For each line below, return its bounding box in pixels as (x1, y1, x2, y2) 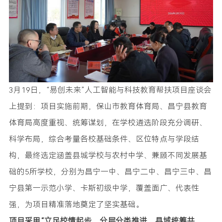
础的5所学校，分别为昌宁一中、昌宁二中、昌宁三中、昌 (9, 167, 212, 176)
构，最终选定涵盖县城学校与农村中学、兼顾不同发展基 (9, 151, 207, 160)
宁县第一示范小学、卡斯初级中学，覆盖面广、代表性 (9, 183, 199, 193)
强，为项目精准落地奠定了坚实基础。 (9, 200, 144, 209)
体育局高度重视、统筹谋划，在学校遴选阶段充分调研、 (9, 118, 207, 127)
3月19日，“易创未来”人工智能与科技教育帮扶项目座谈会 (9, 85, 212, 95)
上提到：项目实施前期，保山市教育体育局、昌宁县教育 (9, 102, 207, 111)
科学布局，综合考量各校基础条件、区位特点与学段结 (9, 134, 199, 144)
